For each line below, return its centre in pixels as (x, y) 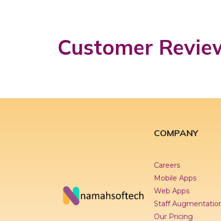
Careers (167, 165)
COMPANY (176, 133)
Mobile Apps (175, 178)
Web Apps (172, 191)
